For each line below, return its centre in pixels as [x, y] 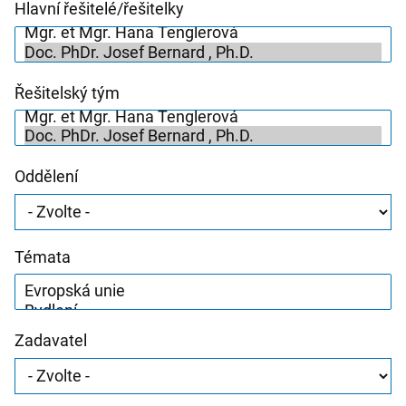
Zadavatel [51, 341]
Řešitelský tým [67, 92]
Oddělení [46, 177]
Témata [43, 256]
